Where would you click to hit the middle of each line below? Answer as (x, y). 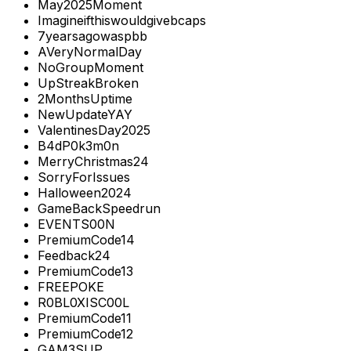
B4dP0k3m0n (78, 146)
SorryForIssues (84, 177)
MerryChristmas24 (93, 162)
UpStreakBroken (88, 83)
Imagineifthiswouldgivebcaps (122, 21)
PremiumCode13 (85, 271)
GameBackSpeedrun (99, 209)
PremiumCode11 (85, 318)
